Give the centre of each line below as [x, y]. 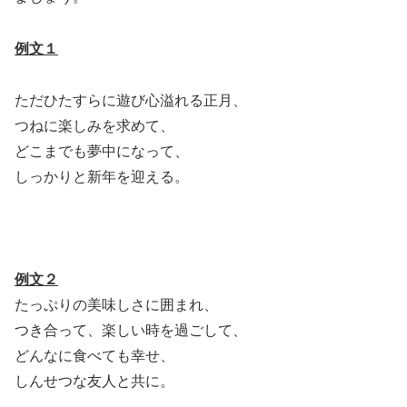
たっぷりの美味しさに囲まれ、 [116, 305]
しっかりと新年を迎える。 [102, 176]
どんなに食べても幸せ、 [94, 356]
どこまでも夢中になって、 [102, 151]
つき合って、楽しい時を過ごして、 [131, 331]
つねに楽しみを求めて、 [94, 125]
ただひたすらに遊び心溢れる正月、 [131, 100]
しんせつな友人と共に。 [94, 382]
